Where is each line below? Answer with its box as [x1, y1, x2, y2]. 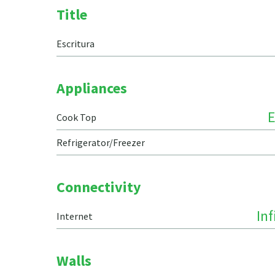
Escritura [56, 37, 95, 50]
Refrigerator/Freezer [56, 136, 145, 149]
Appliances [56, 79, 127, 98]
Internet [56, 210, 93, 222]
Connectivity [56, 177, 141, 196]
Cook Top [56, 111, 96, 123]
